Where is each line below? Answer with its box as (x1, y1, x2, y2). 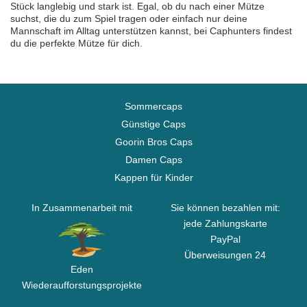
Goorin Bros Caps (114, 136, 193, 147)
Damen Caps (125, 154, 182, 165)
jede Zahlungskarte (183, 218, 267, 229)
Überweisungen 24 (184, 249, 266, 260)
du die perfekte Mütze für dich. (10, 38, 143, 49)
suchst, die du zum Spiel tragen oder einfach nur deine (10, 13, 247, 24)
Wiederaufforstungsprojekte (22, 280, 142, 291)
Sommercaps (125, 101, 182, 112)
